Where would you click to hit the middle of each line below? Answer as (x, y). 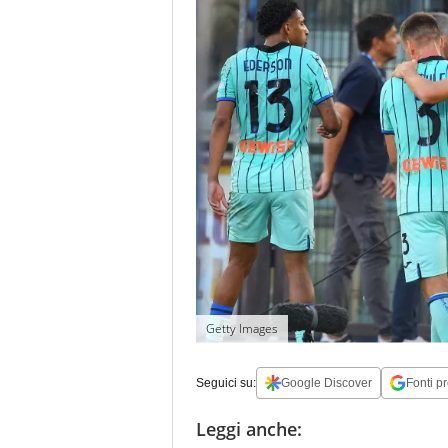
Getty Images (242, 328)
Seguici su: (226, 382)
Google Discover (326, 382)
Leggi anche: (249, 428)
